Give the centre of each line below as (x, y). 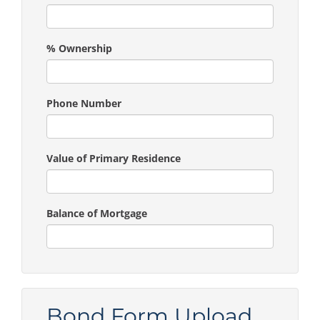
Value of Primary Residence (114, 158)
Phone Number (84, 103)
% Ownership (79, 48)
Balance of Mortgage (97, 213)
